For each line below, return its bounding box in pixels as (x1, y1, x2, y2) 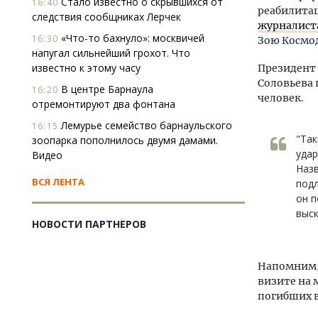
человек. (258, 91, 304, 104)
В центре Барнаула (58, 82, 153, 96)
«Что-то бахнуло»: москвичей (58, 31, 204, 45)
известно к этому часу (32, 61, 141, 75)
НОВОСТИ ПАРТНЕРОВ (32, 217, 146, 231)
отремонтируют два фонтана (32, 97, 175, 111)
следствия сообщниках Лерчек (32, 10, 181, 23)
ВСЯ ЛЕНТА (32, 175, 84, 188)
